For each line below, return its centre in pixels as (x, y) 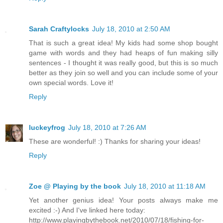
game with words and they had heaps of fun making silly (123, 53)
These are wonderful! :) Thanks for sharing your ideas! (115, 142)
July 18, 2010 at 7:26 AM (107, 128)
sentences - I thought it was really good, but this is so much (123, 63)
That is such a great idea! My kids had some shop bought (123, 43)
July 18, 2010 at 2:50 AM (131, 29)
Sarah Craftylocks (59, 29)
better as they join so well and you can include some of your (123, 73)
